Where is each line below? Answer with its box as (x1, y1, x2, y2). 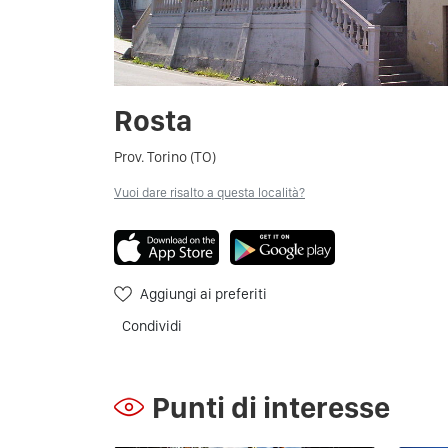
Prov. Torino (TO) (114, 148, 216, 166)
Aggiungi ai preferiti (140, 284, 267, 303)
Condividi (122, 317, 182, 335)
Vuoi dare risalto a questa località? (114, 185, 305, 200)
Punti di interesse (152, 389, 390, 425)
